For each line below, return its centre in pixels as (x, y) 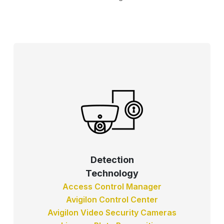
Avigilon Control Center (112, 199)
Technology (112, 173)
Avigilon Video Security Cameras (112, 212)
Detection (112, 159)
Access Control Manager (112, 186)
